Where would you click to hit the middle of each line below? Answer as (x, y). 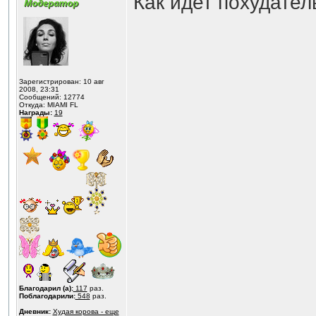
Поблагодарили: (47, 296)
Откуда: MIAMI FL (48, 105)
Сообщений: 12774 (51, 97)
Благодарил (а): (46, 288)
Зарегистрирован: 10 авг (61, 81)
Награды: (35, 113)
